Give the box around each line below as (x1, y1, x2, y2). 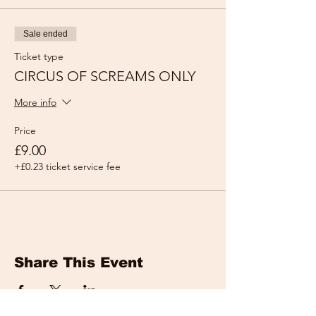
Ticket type (14, 50, 63, 63)
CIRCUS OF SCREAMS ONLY (14, 68, 195, 85)
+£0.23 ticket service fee (14, 160, 121, 173)
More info (14, 96, 56, 109)
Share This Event (14, 255, 143, 270)
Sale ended (23, 29, 68, 39)
